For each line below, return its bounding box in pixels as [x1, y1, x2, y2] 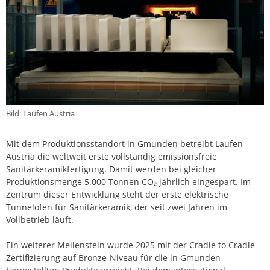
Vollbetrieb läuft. [6, 214, 74, 226]
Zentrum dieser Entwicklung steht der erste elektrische [6, 189, 228, 201]
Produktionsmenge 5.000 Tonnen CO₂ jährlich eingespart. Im [6, 176, 251, 188]
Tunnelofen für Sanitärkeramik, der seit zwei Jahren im [6, 201, 227, 213]
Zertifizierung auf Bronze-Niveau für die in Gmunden [6, 252, 221, 264]
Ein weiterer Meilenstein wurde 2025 [6, 239, 155, 251]
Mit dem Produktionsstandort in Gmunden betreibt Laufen [6, 138, 243, 150]
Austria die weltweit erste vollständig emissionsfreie [6, 151, 217, 163]
